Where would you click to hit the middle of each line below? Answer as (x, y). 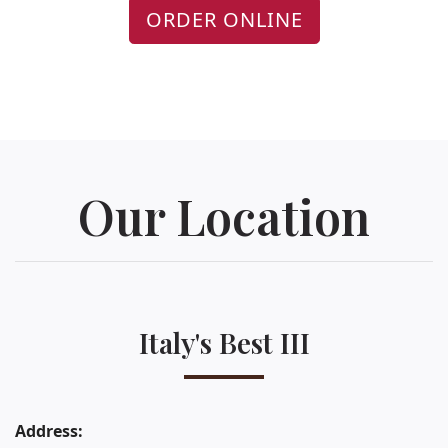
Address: (49, 431)
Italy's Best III (224, 343)
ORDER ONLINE (224, 20)
